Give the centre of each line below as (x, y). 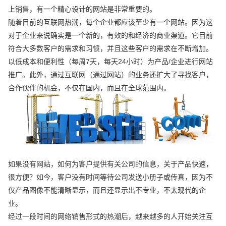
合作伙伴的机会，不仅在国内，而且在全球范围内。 (90, 88)
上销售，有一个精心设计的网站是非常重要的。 (82, 9)
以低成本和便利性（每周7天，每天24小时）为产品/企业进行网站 (111, 61)
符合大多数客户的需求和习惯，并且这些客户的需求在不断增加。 (111, 48)
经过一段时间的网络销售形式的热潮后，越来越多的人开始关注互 (111, 217)
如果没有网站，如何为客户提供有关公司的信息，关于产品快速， (111, 164)
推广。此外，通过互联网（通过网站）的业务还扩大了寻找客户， (111, 74)
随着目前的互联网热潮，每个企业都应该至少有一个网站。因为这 (111, 22)
